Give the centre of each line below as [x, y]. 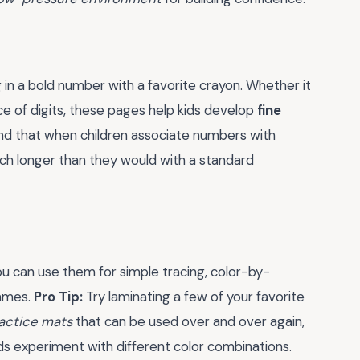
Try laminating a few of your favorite [194, 297]
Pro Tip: [58, 297]
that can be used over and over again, [188, 322]
